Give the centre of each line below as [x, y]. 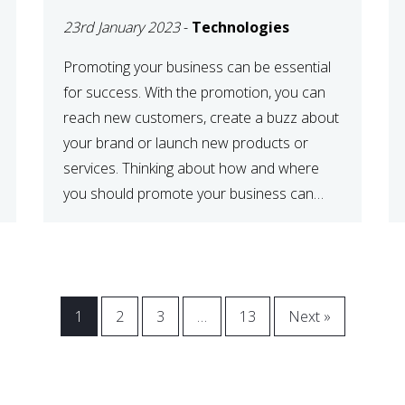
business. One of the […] [141, 269]
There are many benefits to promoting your [202, 244]
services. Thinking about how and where [192, 168]
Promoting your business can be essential [198, 66]
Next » [309, 316]
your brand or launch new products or [186, 142]
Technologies [241, 27]
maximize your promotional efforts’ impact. [200, 218]
